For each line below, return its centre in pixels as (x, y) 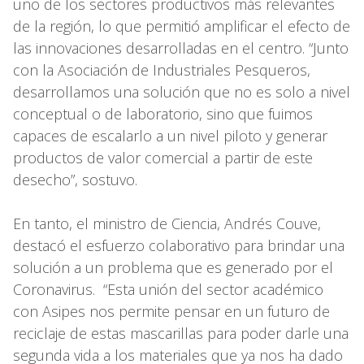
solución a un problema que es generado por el (173, 267)
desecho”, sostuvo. (75, 179)
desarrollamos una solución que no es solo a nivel (182, 91)
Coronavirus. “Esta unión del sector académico (168, 289)
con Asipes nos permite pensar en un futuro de (171, 311)
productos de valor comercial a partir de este (163, 157)
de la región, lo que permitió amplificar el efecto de (182, 26)
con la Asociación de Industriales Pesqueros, (162, 69)
